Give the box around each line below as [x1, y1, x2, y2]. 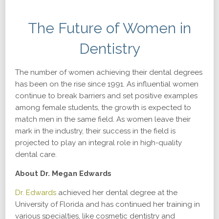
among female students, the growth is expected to [15, 103, 191, 112]
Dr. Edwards [15, 188, 56, 197]
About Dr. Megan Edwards [15, 169, 111, 178]
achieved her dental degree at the [56, 188, 177, 197]
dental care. [15, 150, 57, 159]
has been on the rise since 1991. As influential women [15, 80, 198, 88]
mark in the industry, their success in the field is [15, 127, 175, 135]
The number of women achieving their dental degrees [15, 68, 202, 77]
